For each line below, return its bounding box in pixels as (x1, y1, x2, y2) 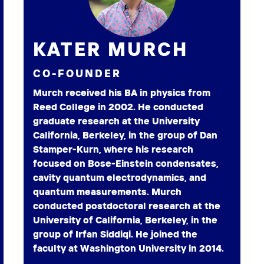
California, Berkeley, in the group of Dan (33, 129, 217, 141)
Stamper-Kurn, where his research (33, 143, 193, 155)
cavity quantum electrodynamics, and (33, 171, 206, 183)
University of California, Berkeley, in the (33, 214, 217, 226)
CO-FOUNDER (33, 67, 121, 80)
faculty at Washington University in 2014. (33, 242, 224, 254)
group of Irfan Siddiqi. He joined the (33, 228, 197, 240)
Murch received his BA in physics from (33, 87, 210, 98)
